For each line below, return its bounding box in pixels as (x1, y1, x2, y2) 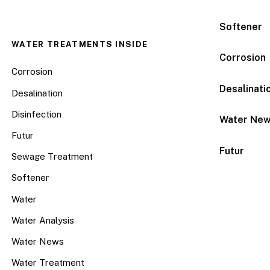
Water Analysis (11, 215, 75, 225)
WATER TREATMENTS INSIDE (11, 40, 148, 49)
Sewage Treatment (11, 151, 93, 162)
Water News (11, 236, 64, 246)
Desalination (11, 87, 63, 98)
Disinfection (11, 108, 62, 119)
